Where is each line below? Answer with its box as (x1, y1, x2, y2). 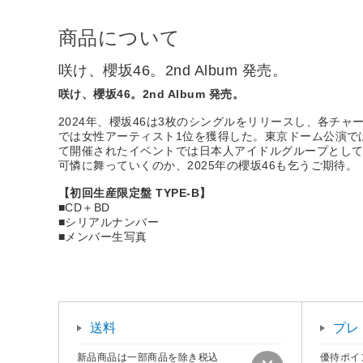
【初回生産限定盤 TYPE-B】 (58, 186, 211, 199)
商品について (58, 26, 181, 49)
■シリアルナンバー (58, 215, 160, 228)
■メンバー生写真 (58, 229, 147, 243)
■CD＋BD (58, 200, 110, 214)
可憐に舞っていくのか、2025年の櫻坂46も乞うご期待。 (58, 158, 358, 172)
